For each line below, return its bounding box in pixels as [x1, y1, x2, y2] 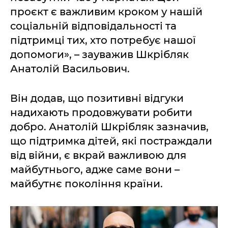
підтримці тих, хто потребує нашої [10, 34, 196, 46]
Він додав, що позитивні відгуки [10, 92, 184, 104]
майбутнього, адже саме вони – [10, 163, 180, 176]
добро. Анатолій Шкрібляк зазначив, [10, 121, 209, 133]
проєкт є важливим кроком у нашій [10, 6, 203, 18]
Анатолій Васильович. [10, 63, 130, 75]
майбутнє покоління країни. [10, 178, 163, 190]
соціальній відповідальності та [10, 20, 177, 32]
